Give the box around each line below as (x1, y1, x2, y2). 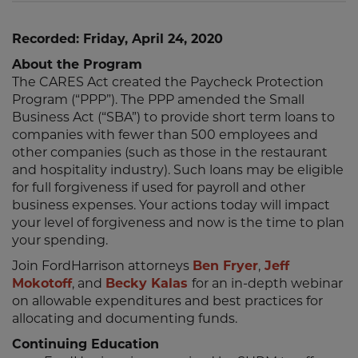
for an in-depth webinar (192, 276, 343, 291)
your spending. (12, 233, 108, 248)
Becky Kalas (105, 276, 188, 291)
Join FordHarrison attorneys (12, 258, 193, 273)
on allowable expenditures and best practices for (12, 293, 323, 308)
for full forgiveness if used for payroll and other (12, 180, 305, 195)
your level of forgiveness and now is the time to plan (12, 215, 344, 230)
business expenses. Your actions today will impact (12, 197, 330, 213)
